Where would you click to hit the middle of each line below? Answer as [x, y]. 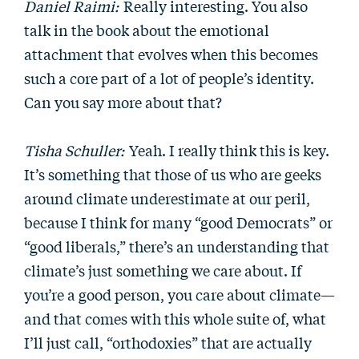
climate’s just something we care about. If [163, 270]
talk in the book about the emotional [147, 30]
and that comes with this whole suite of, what [175, 318]
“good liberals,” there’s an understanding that [177, 246]
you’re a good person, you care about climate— [179, 294]
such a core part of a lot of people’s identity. [169, 78]
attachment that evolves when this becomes [171, 54]
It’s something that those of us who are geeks [173, 174]
